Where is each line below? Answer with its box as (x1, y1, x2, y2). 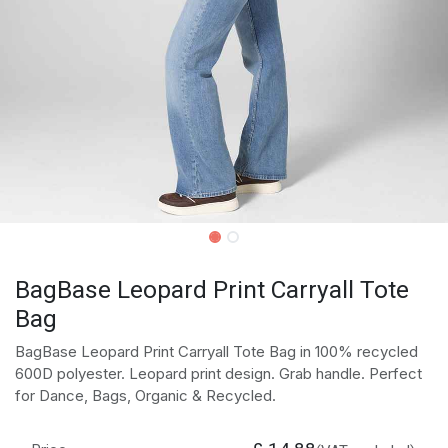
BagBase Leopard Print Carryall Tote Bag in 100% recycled (15, 341, 418, 361)
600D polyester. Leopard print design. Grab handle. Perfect (15, 363, 422, 383)
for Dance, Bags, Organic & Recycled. (15, 385, 276, 405)
